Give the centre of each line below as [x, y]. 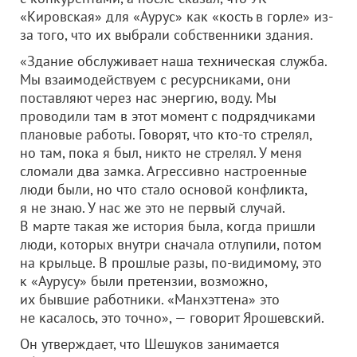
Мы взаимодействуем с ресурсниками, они [155, 79]
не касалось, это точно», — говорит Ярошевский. [172, 318]
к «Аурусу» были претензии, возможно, [143, 281]
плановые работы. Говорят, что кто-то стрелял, [166, 134]
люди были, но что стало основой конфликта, [163, 189]
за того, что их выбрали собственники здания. [167, 35]
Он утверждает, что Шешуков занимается [150, 344]
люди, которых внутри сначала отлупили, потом [171, 244]
